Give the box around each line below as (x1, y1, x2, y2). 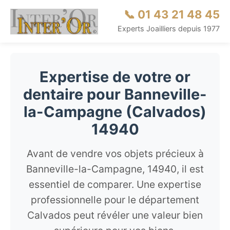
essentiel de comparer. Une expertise (29, 178, 201, 190)
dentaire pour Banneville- (23, 85, 207, 103)
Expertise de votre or (40, 68, 190, 86)
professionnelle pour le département (31, 194, 199, 206)
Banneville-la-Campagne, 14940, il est (26, 163, 204, 175)
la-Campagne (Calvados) (24, 103, 206, 121)
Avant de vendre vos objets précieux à (26, 147, 204, 160)
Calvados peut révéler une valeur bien (27, 209, 203, 221)
